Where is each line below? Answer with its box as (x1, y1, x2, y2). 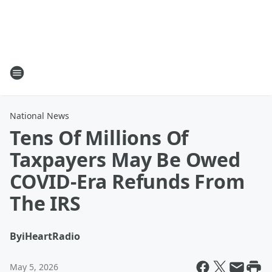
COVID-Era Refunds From (10, 168, 245, 194)
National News (10, 110, 69, 121)
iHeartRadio (22, 229, 80, 243)
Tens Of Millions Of (10, 124, 189, 151)
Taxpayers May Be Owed (10, 146, 240, 172)
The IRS (10, 190, 81, 216)
